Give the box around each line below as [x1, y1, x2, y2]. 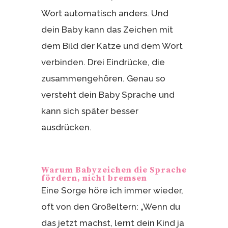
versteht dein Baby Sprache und [41, 89, 175, 100]
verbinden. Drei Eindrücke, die [41, 56, 165, 67]
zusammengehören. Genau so [41, 73, 165, 83]
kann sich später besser [41, 105, 138, 116]
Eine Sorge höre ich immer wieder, [41, 185, 183, 195]
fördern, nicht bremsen [41, 173, 147, 183]
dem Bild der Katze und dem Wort [41, 40, 183, 51]
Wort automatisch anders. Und [41, 8, 168, 18]
